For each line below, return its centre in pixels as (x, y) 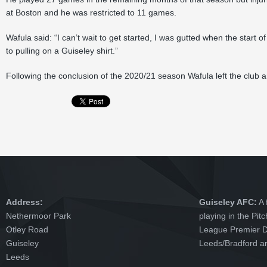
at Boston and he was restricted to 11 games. (91, 13)
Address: (24, 202)
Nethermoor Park (38, 216)
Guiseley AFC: (228, 202)
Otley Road (27, 229)
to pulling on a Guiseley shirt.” (62, 51)
